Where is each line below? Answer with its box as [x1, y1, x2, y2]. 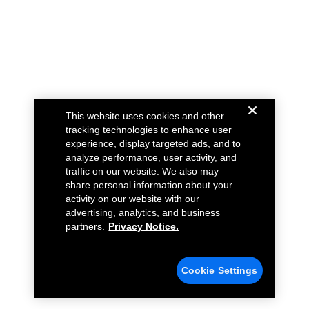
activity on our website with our [66, 193, 200, 204]
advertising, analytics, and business [66, 207, 221, 218]
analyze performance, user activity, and [66, 152, 237, 163]
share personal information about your [66, 179, 233, 190]
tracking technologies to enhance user [66, 124, 232, 135]
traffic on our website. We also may [66, 166, 219, 177]
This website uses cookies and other [66, 110, 225, 121]
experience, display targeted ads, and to [66, 138, 241, 149]
